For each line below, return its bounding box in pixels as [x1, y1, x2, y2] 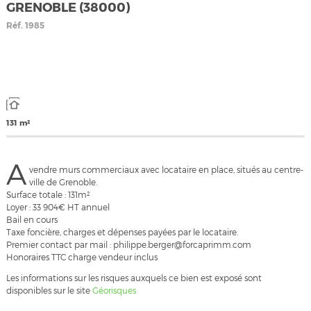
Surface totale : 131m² [6, 190, 90, 201]
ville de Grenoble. [29, 177, 98, 188]
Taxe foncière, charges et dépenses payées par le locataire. [6, 227, 238, 238]
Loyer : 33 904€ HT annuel [6, 202, 110, 213]
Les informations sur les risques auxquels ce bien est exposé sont [6, 273, 262, 284]
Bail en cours [6, 215, 58, 226]
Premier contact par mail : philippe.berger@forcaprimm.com [6, 239, 251, 251]
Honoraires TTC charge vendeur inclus [6, 252, 158, 263]
